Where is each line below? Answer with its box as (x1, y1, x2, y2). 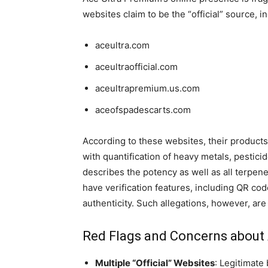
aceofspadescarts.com (95, 104, 191, 115)
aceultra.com (95, 39, 150, 51)
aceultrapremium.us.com (95, 83, 200, 94)
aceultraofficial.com (95, 61, 178, 72)
